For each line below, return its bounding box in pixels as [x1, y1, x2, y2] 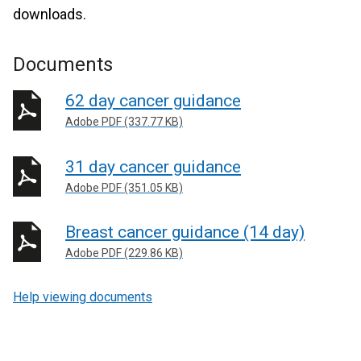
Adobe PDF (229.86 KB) [65, 247, 183, 259]
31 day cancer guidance [65, 156, 241, 176]
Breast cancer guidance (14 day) [65, 222, 305, 242]
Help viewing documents [13, 288, 152, 305]
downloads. [13, 6, 89, 23]
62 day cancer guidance [65, 91, 241, 110]
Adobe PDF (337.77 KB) [65, 115, 183, 128]
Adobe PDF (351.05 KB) [65, 180, 183, 194]
